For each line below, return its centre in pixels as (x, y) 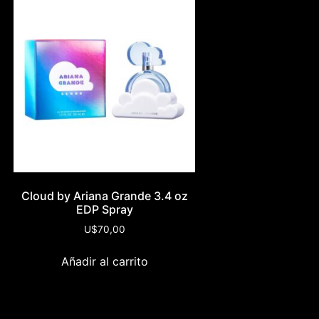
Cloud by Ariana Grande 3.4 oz (104, 196)
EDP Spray (104, 210)
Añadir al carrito (104, 262)
